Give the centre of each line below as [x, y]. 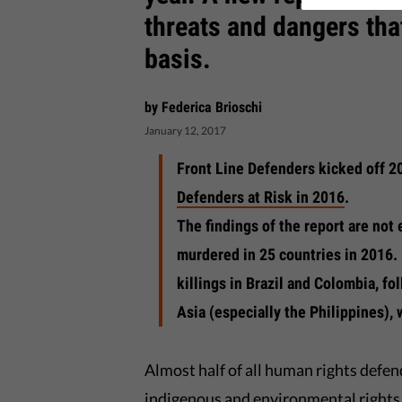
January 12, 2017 [186, 131]
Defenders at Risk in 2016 [261, 197]
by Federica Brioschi [204, 107]
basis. [178, 59]
